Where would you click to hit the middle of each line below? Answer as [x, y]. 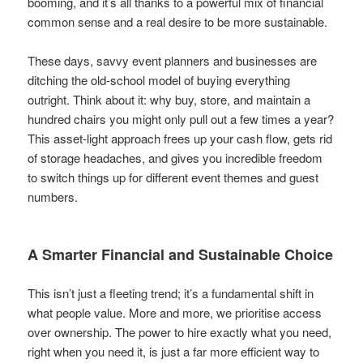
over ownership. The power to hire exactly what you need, [180, 331]
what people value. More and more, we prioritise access [175, 312]
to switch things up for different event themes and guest [173, 177]
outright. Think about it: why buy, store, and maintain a [169, 99]
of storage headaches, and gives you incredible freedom [175, 157]
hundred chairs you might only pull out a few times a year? [181, 118]
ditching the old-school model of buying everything [159, 79]
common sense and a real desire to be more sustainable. [178, 21]
